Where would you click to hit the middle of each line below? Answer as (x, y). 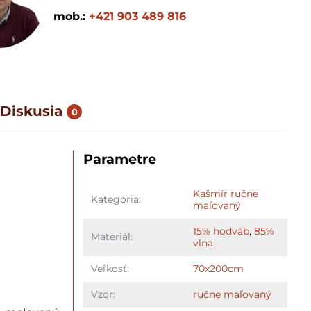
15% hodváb (221, 231)
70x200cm (218, 269)
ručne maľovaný (232, 294)
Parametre (120, 159)
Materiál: (111, 237)
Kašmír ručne (225, 194)
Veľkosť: (110, 269)
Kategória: (116, 199)
